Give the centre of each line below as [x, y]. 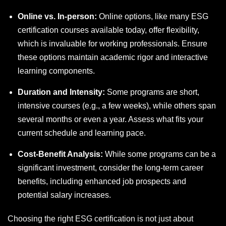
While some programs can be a [159, 154]
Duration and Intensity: [61, 92]
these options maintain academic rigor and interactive [113, 58]
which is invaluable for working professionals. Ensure [112, 44]
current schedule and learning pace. [82, 133]
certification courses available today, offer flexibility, [108, 30]
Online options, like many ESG [153, 17]
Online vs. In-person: [57, 17]
